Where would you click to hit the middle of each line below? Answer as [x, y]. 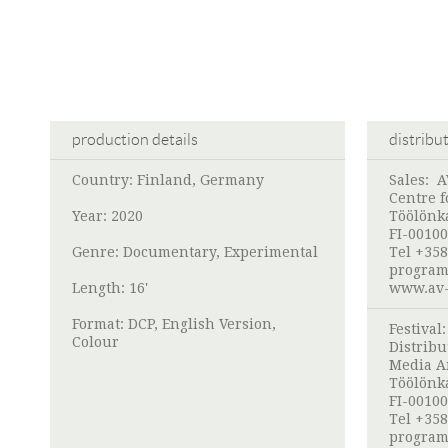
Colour [95, 342]
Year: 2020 [107, 216]
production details [135, 140]
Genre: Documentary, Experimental [195, 252]
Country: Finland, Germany [168, 180]
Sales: [413, 180]
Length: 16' [110, 288]
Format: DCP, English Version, [174, 324]
